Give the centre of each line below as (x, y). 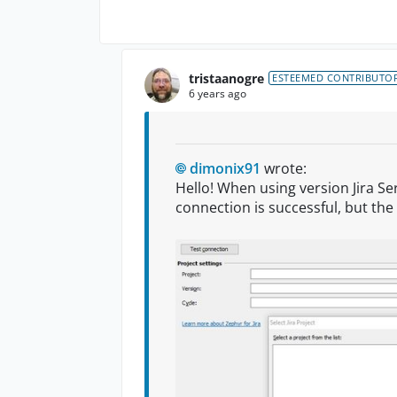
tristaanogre (226, 78)
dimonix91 (225, 169)
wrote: (284, 169)
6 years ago (218, 93)
